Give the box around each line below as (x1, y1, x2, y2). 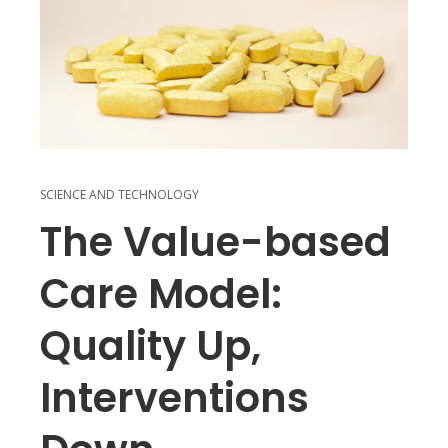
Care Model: (40, 265, 282, 322)
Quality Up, (40, 317, 261, 374)
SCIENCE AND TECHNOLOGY (40, 185, 199, 203)
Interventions (40, 369, 309, 426)
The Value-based (40, 213, 391, 270)
